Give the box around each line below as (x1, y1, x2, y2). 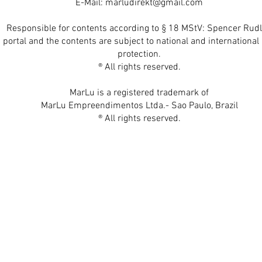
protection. (118, 49, 161, 60)
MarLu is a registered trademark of (70, 87, 209, 99)
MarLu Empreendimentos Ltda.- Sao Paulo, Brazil (40, 100, 238, 112)
